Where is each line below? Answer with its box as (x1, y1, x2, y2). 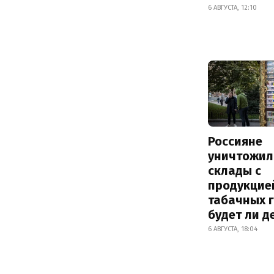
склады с (208, 163, 261, 179)
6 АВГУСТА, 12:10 (208, 3, 257, 12)
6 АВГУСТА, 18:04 (208, 225, 257, 234)
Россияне (208, 134, 262, 149)
